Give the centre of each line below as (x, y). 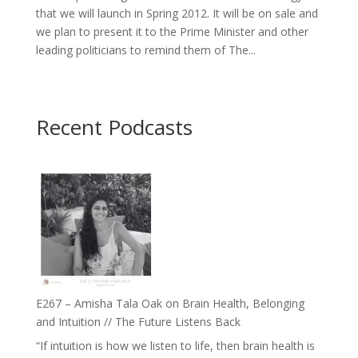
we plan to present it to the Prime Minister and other (172, 31)
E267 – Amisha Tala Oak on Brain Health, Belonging (170, 303)
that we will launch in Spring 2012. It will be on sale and (177, 13)
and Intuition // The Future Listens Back (138, 321)
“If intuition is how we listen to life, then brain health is (175, 345)
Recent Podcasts (114, 127)
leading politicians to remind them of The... (145, 50)
